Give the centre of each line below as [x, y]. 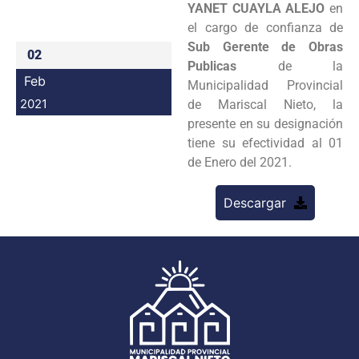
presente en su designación [265, 123]
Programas [272, 20]
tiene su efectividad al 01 [265, 143]
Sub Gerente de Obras [265, 46]
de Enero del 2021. [241, 162]
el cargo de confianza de [265, 27]
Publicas [233, 66]
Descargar [255, 202]
